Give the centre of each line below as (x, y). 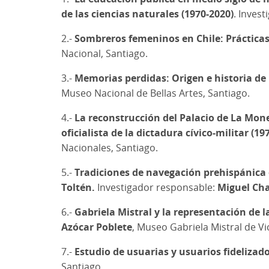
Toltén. (78, 187)
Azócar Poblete (97, 227)
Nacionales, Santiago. (110, 147)
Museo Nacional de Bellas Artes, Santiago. (156, 93)
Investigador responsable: (156, 187)
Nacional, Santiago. (104, 53)
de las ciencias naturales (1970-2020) (147, 14)
